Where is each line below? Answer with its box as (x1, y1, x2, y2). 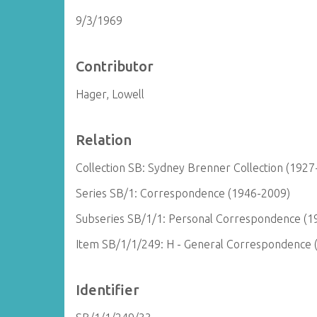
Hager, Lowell (76, 88, 145, 100)
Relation (76, 132, 132, 148)
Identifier (76, 282, 140, 298)
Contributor (76, 58, 154, 74)
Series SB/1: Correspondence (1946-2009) (76, 187, 291, 200)
